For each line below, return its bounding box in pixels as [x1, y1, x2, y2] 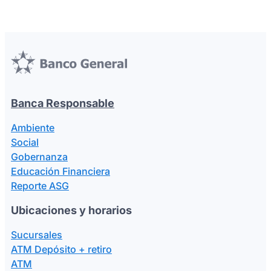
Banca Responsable [10, 97, 114, 109]
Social [10, 136, 39, 148]
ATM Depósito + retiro [10, 243, 112, 255]
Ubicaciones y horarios [10, 204, 132, 217]
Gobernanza [10, 151, 68, 163]
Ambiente [10, 122, 54, 134]
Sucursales [10, 229, 62, 241]
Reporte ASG [10, 180, 69, 192]
